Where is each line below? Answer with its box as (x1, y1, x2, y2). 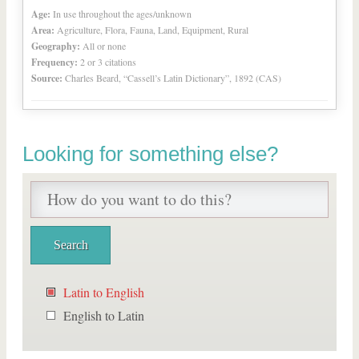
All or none (83, 39, 126, 52)
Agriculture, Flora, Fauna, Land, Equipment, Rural (57, 23, 248, 36)
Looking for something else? (22, 142, 278, 166)
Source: (31, 71, 63, 85)
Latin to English (63, 284, 144, 301)
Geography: (31, 39, 80, 53)
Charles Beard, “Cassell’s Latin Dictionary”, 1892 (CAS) (65, 71, 281, 84)
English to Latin (63, 307, 144, 324)
